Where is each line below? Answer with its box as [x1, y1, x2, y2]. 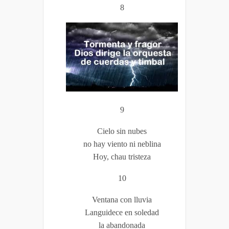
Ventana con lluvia [92, 195, 152, 204]
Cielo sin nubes [97, 126, 147, 135]
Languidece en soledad [85, 208, 159, 217]
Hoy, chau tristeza [93, 152, 151, 161]
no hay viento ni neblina [83, 139, 161, 148]
